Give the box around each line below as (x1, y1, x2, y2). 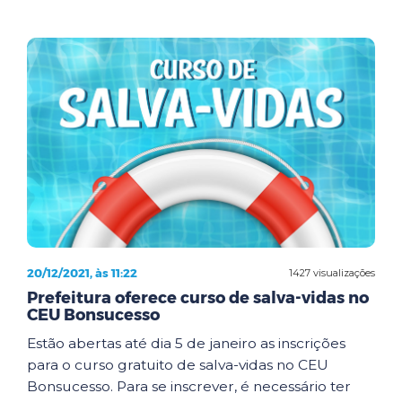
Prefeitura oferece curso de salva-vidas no (27, 288, 369, 308)
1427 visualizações (289, 266, 375, 279)
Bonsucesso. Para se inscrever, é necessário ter (27, 378, 351, 395)
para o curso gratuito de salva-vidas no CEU (27, 356, 328, 373)
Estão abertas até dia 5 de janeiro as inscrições (27, 335, 345, 352)
